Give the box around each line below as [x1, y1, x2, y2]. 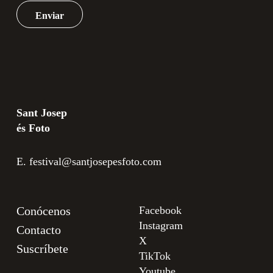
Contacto [16, 223, 61, 236]
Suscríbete [16, 242, 68, 255]
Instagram [139, 219, 183, 232]
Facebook [139, 204, 182, 216]
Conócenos [16, 204, 71, 218]
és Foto [16, 122, 50, 134]
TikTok [139, 250, 171, 262]
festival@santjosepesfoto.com [29, 155, 161, 168]
